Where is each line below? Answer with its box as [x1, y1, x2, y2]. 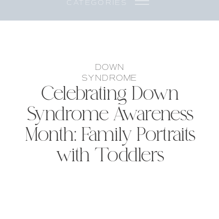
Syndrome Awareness [26, 102, 194, 129]
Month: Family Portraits [24, 123, 196, 150]
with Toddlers [56, 143, 165, 170]
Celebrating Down [41, 82, 179, 109]
